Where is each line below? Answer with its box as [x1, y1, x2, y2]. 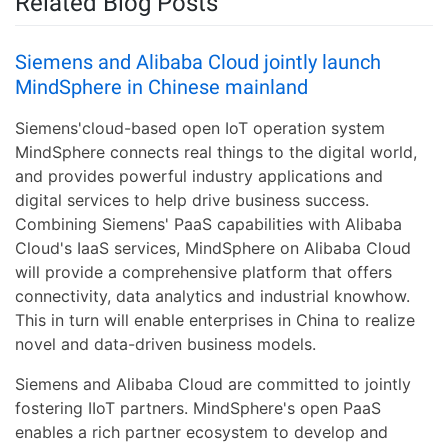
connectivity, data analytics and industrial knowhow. [15, 286, 410, 307]
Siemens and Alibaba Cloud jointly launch [15, 50, 381, 75]
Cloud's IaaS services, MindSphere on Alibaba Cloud [15, 238, 411, 259]
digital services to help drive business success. [15, 190, 369, 211]
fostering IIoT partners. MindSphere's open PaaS [15, 398, 381, 419]
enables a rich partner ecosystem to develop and [15, 422, 388, 443]
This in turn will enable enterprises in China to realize [15, 310, 415, 331]
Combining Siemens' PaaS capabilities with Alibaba [15, 214, 402, 235]
